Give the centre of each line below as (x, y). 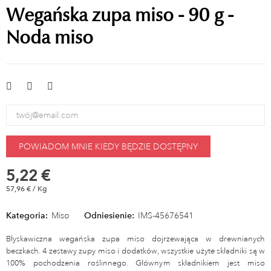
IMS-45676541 (166, 215)
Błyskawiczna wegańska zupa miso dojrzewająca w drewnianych (135, 239)
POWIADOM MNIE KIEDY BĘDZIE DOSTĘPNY (108, 146)
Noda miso (50, 37)
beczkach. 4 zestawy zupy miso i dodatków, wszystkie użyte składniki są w (135, 251)
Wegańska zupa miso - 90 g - (120, 15)
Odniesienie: (109, 215)
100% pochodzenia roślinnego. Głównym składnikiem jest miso (135, 263)
